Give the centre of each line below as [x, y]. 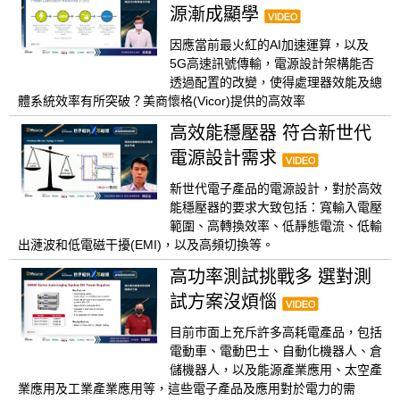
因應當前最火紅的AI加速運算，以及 [269, 45]
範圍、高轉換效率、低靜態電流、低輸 [276, 226]
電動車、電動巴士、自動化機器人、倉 [276, 351]
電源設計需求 [226, 158]
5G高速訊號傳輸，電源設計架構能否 [272, 64]
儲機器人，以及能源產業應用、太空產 [276, 370]
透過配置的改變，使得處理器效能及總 [276, 83]
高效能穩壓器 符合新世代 [271, 133]
